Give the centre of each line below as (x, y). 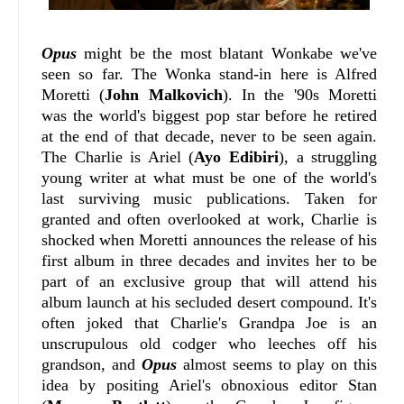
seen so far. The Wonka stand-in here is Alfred (210, 73)
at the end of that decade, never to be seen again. (210, 136)
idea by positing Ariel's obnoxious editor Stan (210, 385)
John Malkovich (164, 94)
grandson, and (92, 364)
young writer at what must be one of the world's (210, 177)
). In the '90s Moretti (300, 94)
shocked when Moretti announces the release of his (210, 239)
